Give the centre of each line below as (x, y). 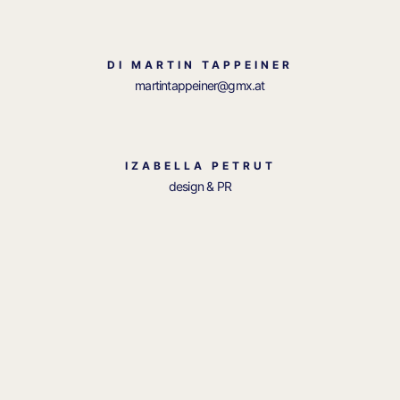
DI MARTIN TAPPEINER (200, 65)
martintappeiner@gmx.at (200, 86)
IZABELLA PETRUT (200, 166)
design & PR (200, 187)
